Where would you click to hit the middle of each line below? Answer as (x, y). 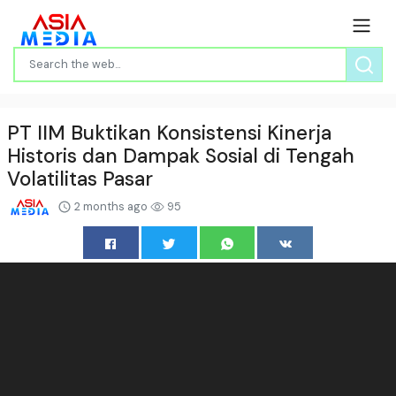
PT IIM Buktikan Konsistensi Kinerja (169, 133)
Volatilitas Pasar (80, 179)
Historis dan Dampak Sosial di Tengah (181, 156)
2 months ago (111, 206)
